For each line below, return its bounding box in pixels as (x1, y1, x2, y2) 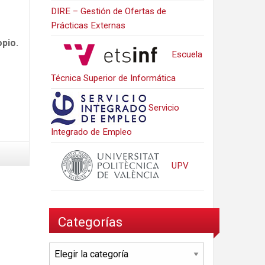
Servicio (146, 102, 180, 113)
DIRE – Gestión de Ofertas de (51, 5, 167, 17)
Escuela (169, 49, 203, 60)
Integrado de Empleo (51, 126, 132, 137)
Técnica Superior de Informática (51, 72, 176, 83)
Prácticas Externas (51, 20, 126, 31)
